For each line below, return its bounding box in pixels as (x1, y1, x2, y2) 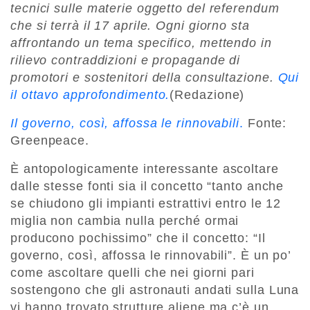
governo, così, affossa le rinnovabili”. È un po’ (10, 248, 291, 262)
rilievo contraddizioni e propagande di (10, 53, 241, 67)
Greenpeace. (10, 133, 89, 147)
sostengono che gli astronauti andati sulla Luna (10, 282, 300, 297)
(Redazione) (170, 87, 245, 102)
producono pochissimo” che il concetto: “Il (10, 230, 266, 245)
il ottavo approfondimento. (10, 87, 170, 102)
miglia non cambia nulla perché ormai (10, 213, 239, 228)
